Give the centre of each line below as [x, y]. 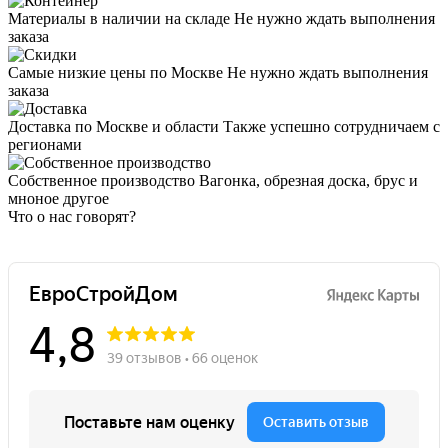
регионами [45, 144]
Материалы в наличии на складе [119, 18]
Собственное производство [101, 180]
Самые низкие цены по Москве [115, 72]
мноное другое [58, 198]
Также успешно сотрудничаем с [331, 126]
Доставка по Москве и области [113, 126]
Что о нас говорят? [72, 216]
